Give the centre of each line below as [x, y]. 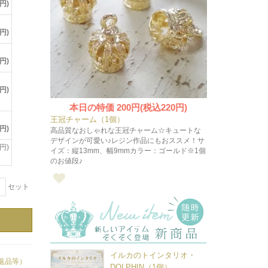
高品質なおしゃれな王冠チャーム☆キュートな [125, 130]
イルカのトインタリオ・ [153, 255]
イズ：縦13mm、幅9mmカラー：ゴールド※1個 [128, 150]
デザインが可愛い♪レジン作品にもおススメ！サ [127, 140]
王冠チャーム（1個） [87, 119]
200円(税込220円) [152, 107]
